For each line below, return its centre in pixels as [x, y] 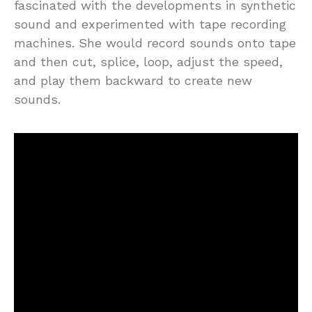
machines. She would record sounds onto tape [155, 42]
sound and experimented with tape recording [150, 24]
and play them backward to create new [133, 80]
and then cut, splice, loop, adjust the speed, [148, 61]
